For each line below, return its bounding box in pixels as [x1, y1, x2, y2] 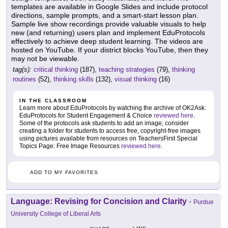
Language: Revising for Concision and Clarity [11, 197, 187, 206]
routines [13, 75, 36, 83]
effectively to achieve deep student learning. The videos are [11, 37, 203, 46]
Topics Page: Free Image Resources [19, 142, 121, 150]
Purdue [193, 198, 214, 206]
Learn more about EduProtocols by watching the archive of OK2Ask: [19, 104, 206, 112]
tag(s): [13, 66, 32, 74]
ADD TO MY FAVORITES [30, 169, 98, 176]
